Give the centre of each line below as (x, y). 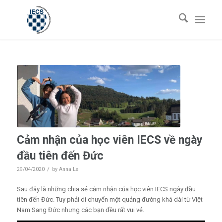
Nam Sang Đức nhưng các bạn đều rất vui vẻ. (80, 210)
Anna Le (68, 169)
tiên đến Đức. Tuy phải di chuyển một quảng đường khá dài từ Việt (110, 199)
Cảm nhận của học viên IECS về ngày (110, 140)
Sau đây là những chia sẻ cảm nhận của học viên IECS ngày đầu (106, 189)
